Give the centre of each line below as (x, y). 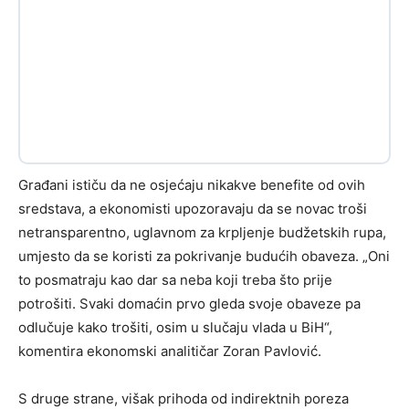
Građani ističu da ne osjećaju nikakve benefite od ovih (192, 185)
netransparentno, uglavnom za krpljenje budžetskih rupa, (202, 233)
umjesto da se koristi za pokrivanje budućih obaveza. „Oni (204, 257)
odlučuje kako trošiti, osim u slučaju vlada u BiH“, (175, 328)
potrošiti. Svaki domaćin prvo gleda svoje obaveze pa (189, 304)
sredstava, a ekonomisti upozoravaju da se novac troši (193, 209)
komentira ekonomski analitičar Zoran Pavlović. (170, 351)
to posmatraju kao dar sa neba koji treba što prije (175, 280)
